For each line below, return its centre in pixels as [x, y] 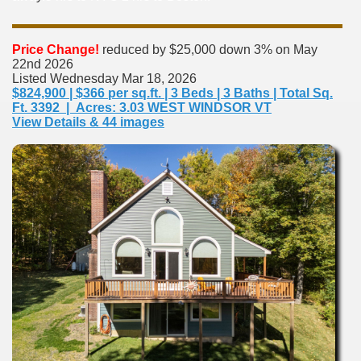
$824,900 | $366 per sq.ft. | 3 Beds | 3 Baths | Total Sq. [172, 93]
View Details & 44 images [88, 122]
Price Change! [56, 49]
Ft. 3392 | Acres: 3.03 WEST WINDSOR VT [142, 107]
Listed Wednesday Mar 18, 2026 [104, 78]
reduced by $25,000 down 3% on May [208, 49]
